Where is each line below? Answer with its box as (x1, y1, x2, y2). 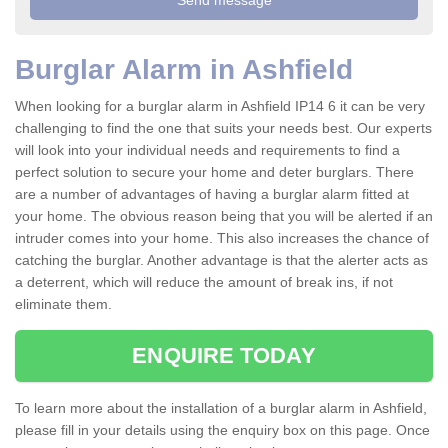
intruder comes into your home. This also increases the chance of (15, 230, 429, 247)
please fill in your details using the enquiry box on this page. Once (15, 422, 430, 439)
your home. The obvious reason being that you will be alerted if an (15, 208, 433, 225)
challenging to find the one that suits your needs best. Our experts (15, 120, 432, 137)
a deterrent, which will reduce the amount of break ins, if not (15, 274, 393, 291)
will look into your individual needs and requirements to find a (15, 142, 400, 159)
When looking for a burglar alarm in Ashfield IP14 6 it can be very (15, 98, 425, 115)
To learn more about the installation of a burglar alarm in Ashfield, (15, 400, 427, 417)
